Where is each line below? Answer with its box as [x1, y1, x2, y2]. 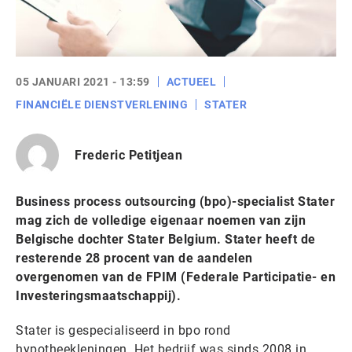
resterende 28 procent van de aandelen [16, 251, 253, 266]
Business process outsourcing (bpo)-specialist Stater [16, 194, 335, 209]
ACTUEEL [166, 75, 216, 88]
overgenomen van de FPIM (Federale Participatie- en [16, 269, 335, 284]
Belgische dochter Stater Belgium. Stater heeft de [16, 232, 316, 247]
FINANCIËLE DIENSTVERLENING [16, 98, 188, 111]
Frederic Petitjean [75, 147, 182, 163]
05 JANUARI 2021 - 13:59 [16, 75, 150, 88]
